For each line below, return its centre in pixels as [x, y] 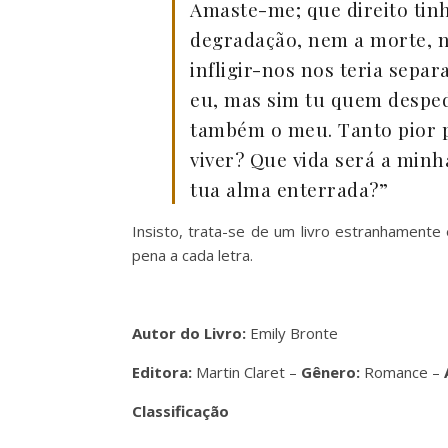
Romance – [402, 372]
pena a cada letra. [192, 255]
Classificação [180, 411]
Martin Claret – [246, 372]
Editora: [162, 372]
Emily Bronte [292, 333]
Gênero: [330, 372]
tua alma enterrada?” [289, 189]
